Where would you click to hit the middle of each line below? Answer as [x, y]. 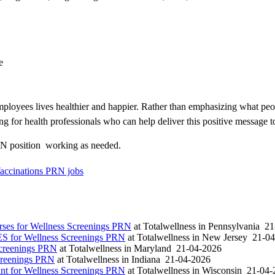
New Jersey [225, 238]
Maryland [153, 249]
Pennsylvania [234, 227]
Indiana [146, 260]
